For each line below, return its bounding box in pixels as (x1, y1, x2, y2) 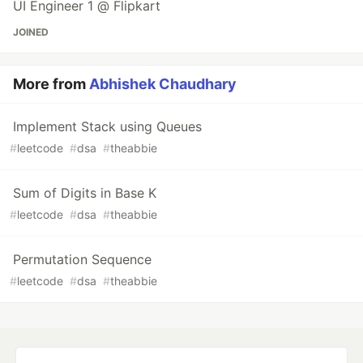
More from (13, 75, 89, 93)
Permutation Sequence (13, 251, 152, 268)
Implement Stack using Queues (13, 118, 202, 135)
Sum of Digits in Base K (13, 185, 156, 202)
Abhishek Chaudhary (89, 75, 237, 93)
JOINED (13, 26, 49, 39)
